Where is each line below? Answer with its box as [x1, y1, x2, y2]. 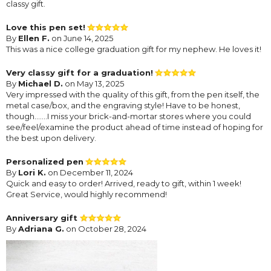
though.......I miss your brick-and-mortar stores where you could [6, 111, 251, 121]
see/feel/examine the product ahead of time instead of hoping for [6, 122, 263, 132]
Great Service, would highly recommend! [6, 189, 167, 199]
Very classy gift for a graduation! [6, 67, 153, 77]
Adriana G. [18, 223, 64, 233]
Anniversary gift [6, 212, 80, 223]
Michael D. [18, 78, 63, 88]
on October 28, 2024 [64, 223, 146, 233]
